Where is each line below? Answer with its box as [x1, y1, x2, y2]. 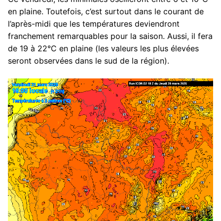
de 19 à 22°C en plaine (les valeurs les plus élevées [8, 43, 199, 53]
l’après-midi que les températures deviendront [8, 18, 180, 29]
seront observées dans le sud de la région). [8, 55, 169, 66]
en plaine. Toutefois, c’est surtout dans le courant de [8, 6, 204, 16]
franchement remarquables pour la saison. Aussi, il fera [8, 31, 213, 41]
